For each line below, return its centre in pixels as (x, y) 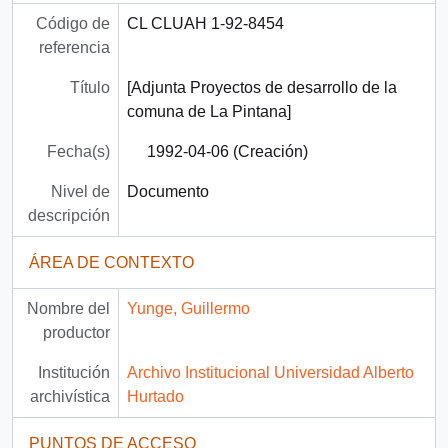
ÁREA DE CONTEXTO (111, 263)
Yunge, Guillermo (188, 309)
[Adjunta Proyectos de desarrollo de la (261, 88)
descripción (68, 216)
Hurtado (155, 397)
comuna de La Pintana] (208, 112)
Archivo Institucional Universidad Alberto (270, 373)
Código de (72, 24)
